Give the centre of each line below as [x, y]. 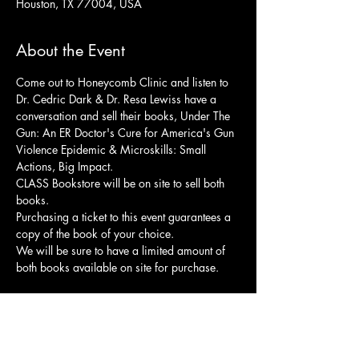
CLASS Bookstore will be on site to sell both [122, 184]
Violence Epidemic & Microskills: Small [113, 150]
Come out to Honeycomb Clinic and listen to [124, 83]
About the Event [71, 51]
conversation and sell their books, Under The [125, 116]
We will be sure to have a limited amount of [122, 251]
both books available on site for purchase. [117, 268]
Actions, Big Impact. [65, 167]
